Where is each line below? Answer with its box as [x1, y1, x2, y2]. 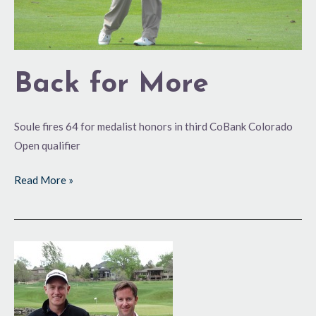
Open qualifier [14, 138, 80, 152]
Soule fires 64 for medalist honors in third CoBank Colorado [14, 119, 293, 133]
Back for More [14, 70, 209, 99]
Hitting [13, 243, 47, 257]
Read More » [14, 174, 73, 187]
